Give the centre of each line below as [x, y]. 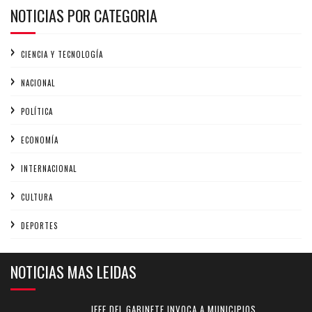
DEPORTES [39, 225]
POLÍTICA [37, 111]
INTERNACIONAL [49, 168]
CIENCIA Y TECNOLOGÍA [62, 54]
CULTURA [37, 197]
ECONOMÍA [40, 140]
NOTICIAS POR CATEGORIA [84, 15]
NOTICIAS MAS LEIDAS [73, 271]
